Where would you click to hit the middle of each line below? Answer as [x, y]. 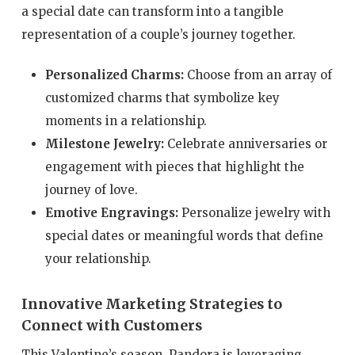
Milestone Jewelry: [104, 144]
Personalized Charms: [114, 75]
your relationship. [98, 259]
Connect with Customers [111, 326]
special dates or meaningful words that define [184, 236]
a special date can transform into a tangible [152, 11]
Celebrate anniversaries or [245, 144]
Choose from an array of [258, 75]
